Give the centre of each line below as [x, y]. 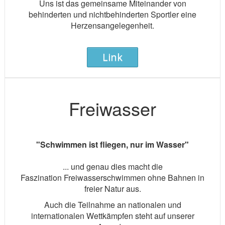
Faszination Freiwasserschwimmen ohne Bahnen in [113, 178]
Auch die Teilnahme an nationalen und [113, 205]
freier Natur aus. [113, 189]
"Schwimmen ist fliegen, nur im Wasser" [113, 144]
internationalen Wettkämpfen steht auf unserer [113, 216]
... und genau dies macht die [113, 166]
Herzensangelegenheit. [113, 25]
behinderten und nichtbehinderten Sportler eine [113, 14]
